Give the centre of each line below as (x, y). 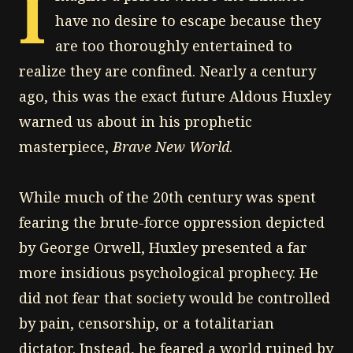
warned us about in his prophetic (136, 121)
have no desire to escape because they (188, 20)
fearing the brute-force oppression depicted (172, 222)
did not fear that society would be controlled (175, 297)
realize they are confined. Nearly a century (167, 71)
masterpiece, (66, 146)
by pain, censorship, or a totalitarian (147, 323)
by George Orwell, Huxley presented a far (163, 247)
